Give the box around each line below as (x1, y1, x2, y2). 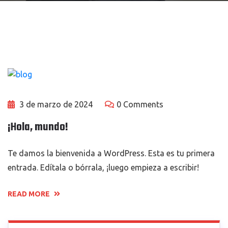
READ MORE (8, 189, 51, 198)
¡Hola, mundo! (8, 118, 68, 136)
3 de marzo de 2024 (17, 99, 93, 109)
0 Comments (117, 99, 163, 109)
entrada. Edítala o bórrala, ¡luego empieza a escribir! (8, 162, 199, 172)
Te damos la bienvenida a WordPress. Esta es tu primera (8, 148, 215, 158)
